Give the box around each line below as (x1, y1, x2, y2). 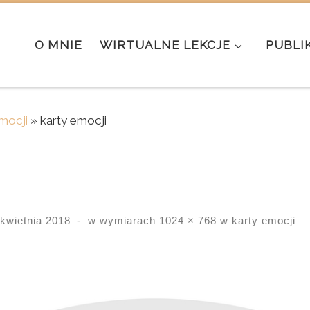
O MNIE (35, 38, 83, 53)
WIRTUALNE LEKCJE (100, 38, 231, 53)
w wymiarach (87, 215, 156, 227)
